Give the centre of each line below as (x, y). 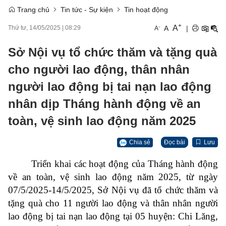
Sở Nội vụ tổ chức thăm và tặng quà (112, 52)
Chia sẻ (140, 142)
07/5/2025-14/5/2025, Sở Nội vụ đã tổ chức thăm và (113, 190)
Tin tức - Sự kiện (87, 10)
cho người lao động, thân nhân (99, 69)
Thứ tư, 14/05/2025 (34, 28)
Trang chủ (32, 10)
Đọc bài (175, 142)
